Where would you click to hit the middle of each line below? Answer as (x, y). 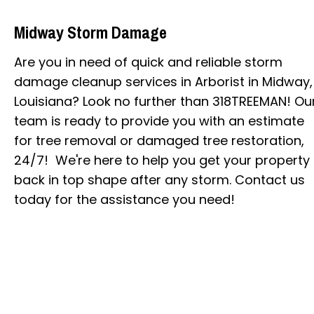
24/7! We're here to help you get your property (162, 160)
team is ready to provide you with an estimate (159, 121)
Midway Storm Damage (90, 32)
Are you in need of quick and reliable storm (148, 62)
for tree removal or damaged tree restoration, (159, 140)
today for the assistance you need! (124, 199)
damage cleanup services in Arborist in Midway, (163, 81)
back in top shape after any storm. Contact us (159, 179)
